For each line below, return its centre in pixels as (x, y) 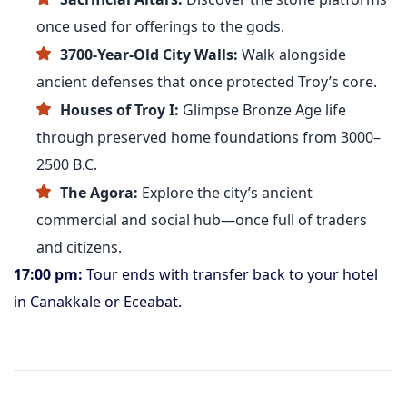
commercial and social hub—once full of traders (202, 220)
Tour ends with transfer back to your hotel (230, 274)
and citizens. (79, 247)
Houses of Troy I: (119, 110)
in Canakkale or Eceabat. (98, 302)
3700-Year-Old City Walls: (149, 55)
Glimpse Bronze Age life (263, 110)
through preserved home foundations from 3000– (208, 137)
